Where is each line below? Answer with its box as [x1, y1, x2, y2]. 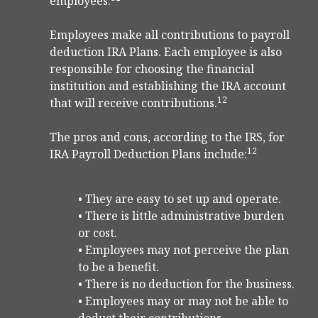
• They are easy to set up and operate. [78, 191, 281, 207]
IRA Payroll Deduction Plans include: [50, 146, 247, 163]
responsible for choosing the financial [50, 61, 254, 77]
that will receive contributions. [50, 95, 217, 111]
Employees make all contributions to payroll [50, 27, 290, 43]
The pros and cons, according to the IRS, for [50, 129, 285, 146]
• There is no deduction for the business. [78, 276, 295, 292]
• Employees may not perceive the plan [78, 242, 289, 258]
